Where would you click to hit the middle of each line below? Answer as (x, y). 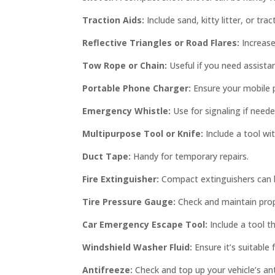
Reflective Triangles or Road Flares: (162, 42)
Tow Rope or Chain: (125, 65)
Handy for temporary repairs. (190, 156)
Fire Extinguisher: (121, 179)
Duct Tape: (107, 156)
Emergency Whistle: (127, 110)
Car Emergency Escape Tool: (145, 224)
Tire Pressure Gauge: (129, 201)
